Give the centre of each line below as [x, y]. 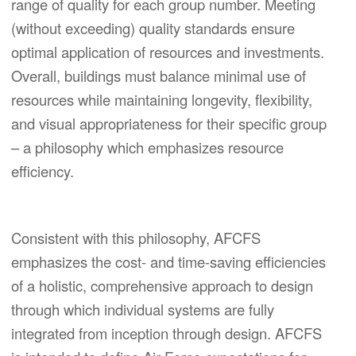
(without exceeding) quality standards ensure [153, 27]
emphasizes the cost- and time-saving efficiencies [168, 262]
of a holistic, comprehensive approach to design [162, 286]
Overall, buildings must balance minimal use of [159, 75]
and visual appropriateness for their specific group [169, 123]
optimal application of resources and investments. [168, 51]
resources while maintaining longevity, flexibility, [162, 99]
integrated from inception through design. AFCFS [166, 333]
